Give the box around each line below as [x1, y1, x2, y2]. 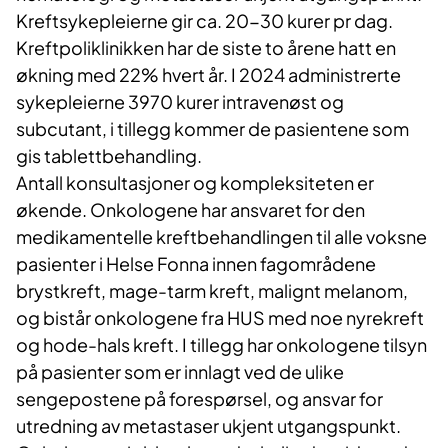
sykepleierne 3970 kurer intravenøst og [16, 90, 344, 114]
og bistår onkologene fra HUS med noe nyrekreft [16, 306, 424, 330]
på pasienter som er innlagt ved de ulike [16, 360, 344, 384]
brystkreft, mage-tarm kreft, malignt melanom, [16, 279, 408, 303]
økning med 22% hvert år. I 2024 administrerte [16, 63, 401, 87]
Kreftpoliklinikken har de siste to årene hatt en [16, 36, 396, 60]
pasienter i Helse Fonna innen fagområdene [16, 252, 376, 276]
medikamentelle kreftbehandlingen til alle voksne [16, 225, 427, 249]
